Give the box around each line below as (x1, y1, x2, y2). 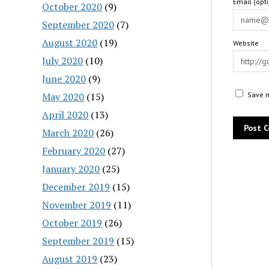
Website (232, 38, 259, 47)
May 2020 (42, 89, 85, 103)
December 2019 (42, 180, 110, 193)
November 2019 (42, 198, 112, 211)
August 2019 (42, 252, 98, 265)
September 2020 (42, 17, 115, 31)
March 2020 (42, 125, 94, 139)
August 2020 (42, 35, 98, 49)
